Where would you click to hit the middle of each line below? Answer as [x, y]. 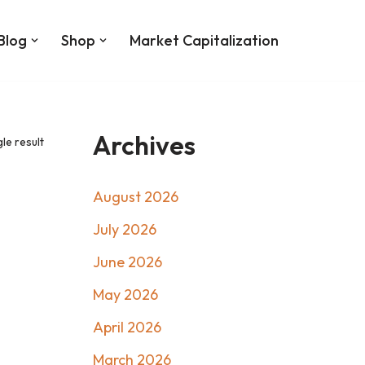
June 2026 [127, 262]
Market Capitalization [204, 40]
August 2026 [135, 196]
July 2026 [124, 229]
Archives [144, 145]
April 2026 [127, 327]
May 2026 [125, 294]
